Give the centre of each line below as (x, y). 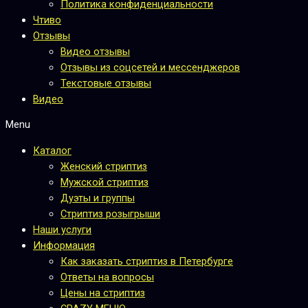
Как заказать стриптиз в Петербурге (147, 261)
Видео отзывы (95, 51)
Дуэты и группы (98, 198)
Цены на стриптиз (103, 293)
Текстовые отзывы (106, 83)
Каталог (52, 150)
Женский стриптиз (104, 166)
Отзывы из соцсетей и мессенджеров (150, 67)
